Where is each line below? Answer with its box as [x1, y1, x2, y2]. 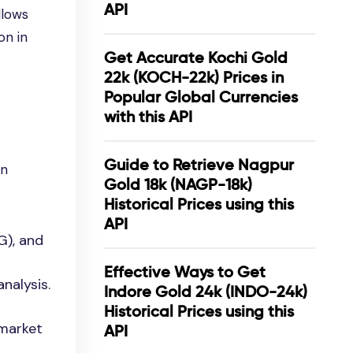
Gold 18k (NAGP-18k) [104, 175, 252, 194]
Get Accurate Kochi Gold [104, 48, 288, 67]
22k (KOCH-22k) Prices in [104, 68, 284, 87]
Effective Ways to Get [104, 262, 266, 281]
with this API [104, 107, 192, 126]
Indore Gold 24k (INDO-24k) [104, 282, 307, 301]
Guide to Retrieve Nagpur [104, 155, 294, 174]
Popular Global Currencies [104, 87, 298, 106]
